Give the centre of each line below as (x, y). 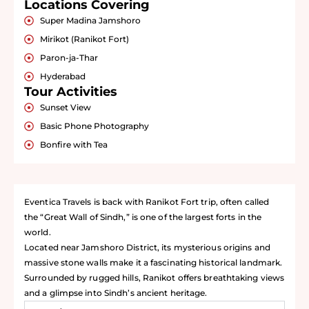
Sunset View (65, 108)
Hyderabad (62, 77)
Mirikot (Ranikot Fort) (84, 39)
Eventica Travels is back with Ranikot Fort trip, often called (147, 202)
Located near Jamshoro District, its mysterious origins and (147, 248)
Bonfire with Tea (73, 145)
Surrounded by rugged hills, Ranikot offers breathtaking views (154, 278)
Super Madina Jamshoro (90, 21)
